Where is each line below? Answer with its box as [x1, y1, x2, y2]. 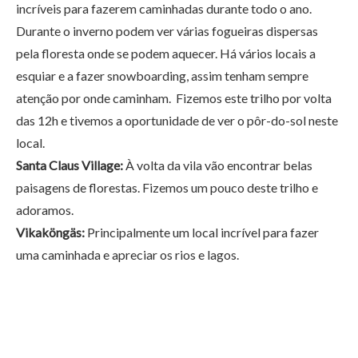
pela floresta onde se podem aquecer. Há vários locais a [16, 45, 316, 61]
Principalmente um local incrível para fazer [85, 224, 319, 240]
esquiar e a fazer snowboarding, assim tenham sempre [16, 67, 308, 83]
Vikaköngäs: [16, 224, 85, 240]
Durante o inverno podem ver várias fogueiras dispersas [16, 22, 318, 38]
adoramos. [16, 201, 76, 217]
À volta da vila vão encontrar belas [123, 157, 312, 173]
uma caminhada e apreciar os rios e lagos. [16, 246, 239, 262]
